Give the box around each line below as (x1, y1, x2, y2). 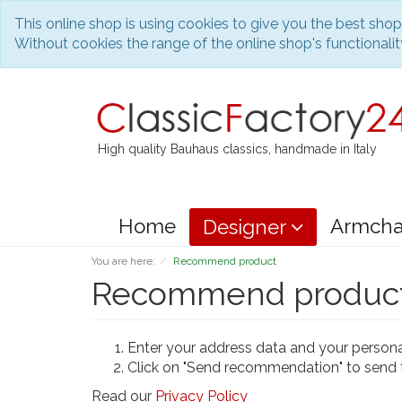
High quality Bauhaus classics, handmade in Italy (98, 141, 377, 156)
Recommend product (173, 254, 276, 267)
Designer (203, 214, 291, 239)
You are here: (92, 254, 155, 267)
